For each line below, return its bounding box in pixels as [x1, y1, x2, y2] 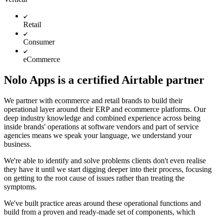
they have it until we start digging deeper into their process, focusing [4, 165, 212, 173]
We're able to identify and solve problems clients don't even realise [4, 156, 206, 165]
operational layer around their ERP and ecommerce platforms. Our [4, 105, 206, 113]
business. [4, 139, 31, 148]
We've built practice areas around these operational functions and [4, 199, 201, 207]
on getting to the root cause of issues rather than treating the [4, 173, 185, 182]
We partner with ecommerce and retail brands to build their [4, 96, 183, 105]
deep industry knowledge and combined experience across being [4, 113, 201, 122]
